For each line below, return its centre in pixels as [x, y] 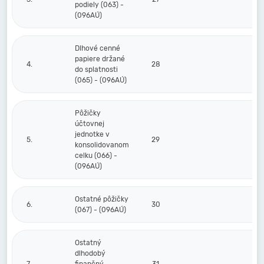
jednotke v [92, 134]
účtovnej [90, 124]
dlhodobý [90, 253]
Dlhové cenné [98, 48]
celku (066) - [96, 156]
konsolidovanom [102, 145]
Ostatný [88, 243]
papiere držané [100, 59]
